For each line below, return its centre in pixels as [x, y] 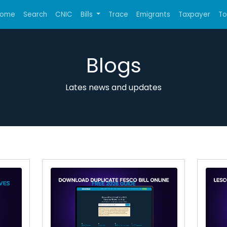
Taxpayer [195, 14]
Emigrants [154, 14]
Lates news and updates [113, 87]
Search [35, 14]
